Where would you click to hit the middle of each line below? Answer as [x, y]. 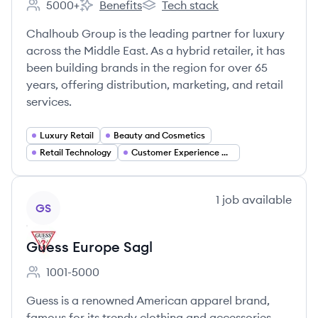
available [265, 199]
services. [49, 102]
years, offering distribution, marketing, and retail [155, 84]
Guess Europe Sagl [89, 247]
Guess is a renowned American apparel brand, [148, 300]
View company [65, 199]
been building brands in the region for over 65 [147, 67]
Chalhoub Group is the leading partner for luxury [155, 33]
